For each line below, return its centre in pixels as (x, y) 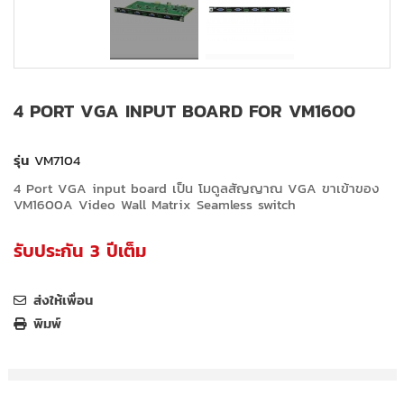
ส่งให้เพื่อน (63, 300)
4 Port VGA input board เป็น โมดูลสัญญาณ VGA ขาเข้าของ (196, 188)
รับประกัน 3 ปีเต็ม (80, 251)
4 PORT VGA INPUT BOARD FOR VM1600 (184, 111)
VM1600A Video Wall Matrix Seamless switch (155, 205)
